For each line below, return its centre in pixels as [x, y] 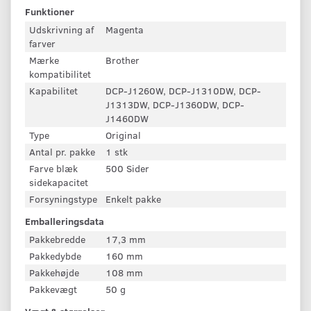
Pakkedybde [55, 255]
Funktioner [50, 11]
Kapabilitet [53, 90]
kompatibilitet [60, 74]
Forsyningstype [63, 199]
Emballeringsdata [65, 221]
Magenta [125, 29]
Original [123, 135]
